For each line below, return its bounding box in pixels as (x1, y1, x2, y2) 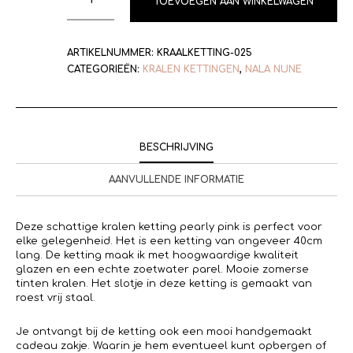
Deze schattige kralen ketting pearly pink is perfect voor (16, 221, 322, 232)
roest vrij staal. (16, 292, 95, 303)
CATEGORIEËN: (67, 63, 143, 75)
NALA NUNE (245, 63, 302, 75)
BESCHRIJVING (139, 141, 214, 153)
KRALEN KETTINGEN (143, 63, 240, 75)
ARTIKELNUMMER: (67, 46, 157, 58)
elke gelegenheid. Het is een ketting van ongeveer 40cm (16, 235, 322, 247)
